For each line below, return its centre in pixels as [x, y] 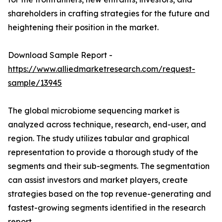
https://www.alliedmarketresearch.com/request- [102, 69]
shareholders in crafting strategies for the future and [109, 14]
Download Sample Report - [60, 55]
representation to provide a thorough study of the [103, 152]
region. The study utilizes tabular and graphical [99, 139]
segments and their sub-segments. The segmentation [109, 166]
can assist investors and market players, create [98, 180]
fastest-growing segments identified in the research [107, 208]
